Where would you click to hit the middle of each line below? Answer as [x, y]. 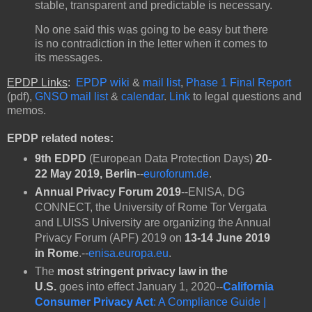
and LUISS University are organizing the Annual [153, 223]
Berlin [119, 174]
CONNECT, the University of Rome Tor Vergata [150, 208]
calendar [142, 97]
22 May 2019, [68, 174]
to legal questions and [246, 97]
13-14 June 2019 [227, 238]
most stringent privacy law [126, 272]
